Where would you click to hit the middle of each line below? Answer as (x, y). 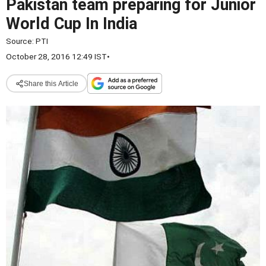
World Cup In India (72, 24)
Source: (21, 41)
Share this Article (51, 83)
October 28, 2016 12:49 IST (56, 56)
